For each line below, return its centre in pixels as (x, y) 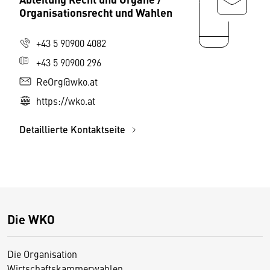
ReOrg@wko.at (67, 82)
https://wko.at (66, 101)
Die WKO (31, 219)
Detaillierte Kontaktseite (74, 130)
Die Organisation (42, 254)
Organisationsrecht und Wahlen (96, 12)
